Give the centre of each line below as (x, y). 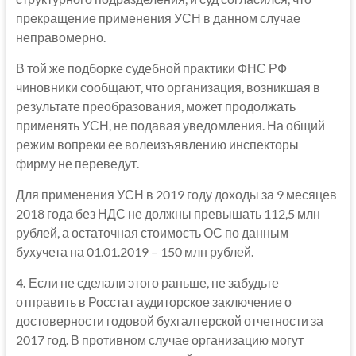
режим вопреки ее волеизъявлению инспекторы (157, 144)
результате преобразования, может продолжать (155, 106)
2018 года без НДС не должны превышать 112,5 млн (168, 213)
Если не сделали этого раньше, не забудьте (152, 282)
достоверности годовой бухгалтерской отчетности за (169, 320)
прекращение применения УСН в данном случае (158, 17)
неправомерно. (60, 37)
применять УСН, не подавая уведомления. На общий (170, 125)
